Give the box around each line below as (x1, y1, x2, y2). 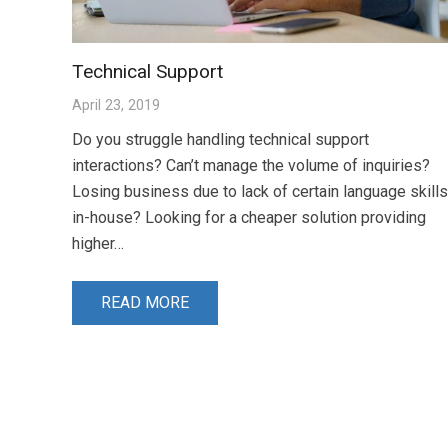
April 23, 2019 (72, 96, 160, 114)
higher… (72, 233, 124, 253)
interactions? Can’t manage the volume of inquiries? (72, 155, 430, 175)
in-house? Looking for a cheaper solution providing (72, 207, 426, 227)
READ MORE (100, 293, 189, 313)
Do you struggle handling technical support (72, 129, 369, 149)
